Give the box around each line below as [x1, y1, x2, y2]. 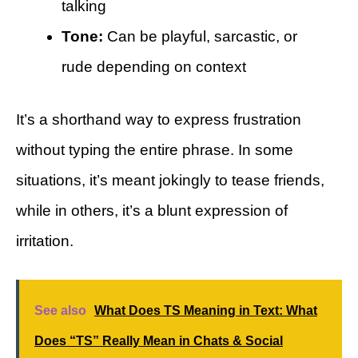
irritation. [16, 233, 74, 250]
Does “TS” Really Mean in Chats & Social [34, 333, 283, 348]
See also [34, 303, 86, 317]
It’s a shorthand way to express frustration [16, 111, 301, 129]
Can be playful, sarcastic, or [103, 27, 297, 45]
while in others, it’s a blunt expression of [16, 202, 288, 220]
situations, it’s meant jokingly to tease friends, [16, 172, 324, 189]
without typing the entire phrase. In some [16, 141, 293, 159]
